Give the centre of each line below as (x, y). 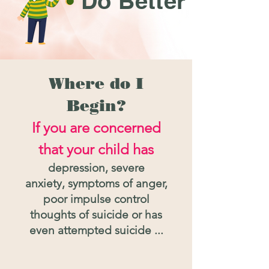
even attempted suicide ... (96, 230)
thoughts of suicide (81, 215)
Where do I (96, 83)
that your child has (96, 149)
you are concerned (100, 128)
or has (147, 215)
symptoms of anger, (117, 183)
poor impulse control (96, 199)
